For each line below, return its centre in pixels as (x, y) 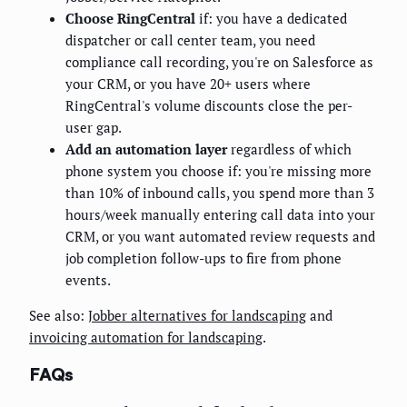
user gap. (94, 127)
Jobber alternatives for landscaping (197, 315)
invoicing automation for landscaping (146, 337)
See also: (59, 315)
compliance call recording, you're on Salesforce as (219, 61)
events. (88, 279)
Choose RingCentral (130, 18)
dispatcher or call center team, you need (190, 40)
